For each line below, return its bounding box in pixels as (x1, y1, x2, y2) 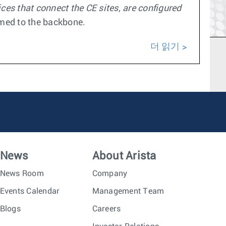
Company (92, 169, 128, 178)
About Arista (92, 150, 156, 162)
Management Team (92, 187, 164, 195)
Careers (92, 205, 121, 213)
